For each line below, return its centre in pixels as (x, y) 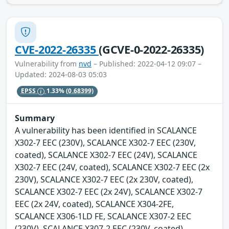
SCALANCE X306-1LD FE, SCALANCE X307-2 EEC (103, 216)
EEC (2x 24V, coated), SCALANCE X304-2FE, (94, 204)
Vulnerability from (47, 63)
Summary (35, 118)
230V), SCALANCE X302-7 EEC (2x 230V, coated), (104, 179)
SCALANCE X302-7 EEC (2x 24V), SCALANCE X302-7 (109, 191)
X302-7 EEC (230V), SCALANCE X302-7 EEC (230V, (105, 142)
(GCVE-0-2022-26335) (152, 49)
